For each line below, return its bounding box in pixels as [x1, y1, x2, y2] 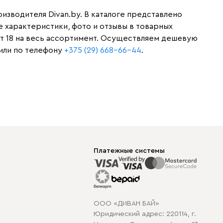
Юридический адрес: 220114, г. [94, 211, 196, 218]
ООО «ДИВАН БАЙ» [94, 200, 159, 207]
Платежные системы [94, 147, 165, 154]
